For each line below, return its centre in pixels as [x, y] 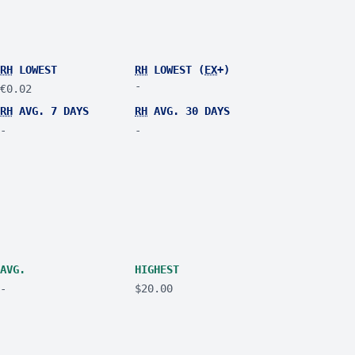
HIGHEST [157, 269]
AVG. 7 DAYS [50, 111]
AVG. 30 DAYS [189, 111]
